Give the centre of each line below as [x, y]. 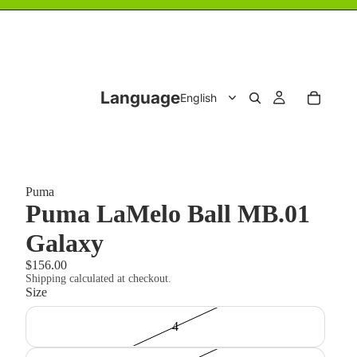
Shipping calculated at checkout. [98, 279]
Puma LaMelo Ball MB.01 [168, 214]
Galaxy [65, 243]
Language [140, 98]
